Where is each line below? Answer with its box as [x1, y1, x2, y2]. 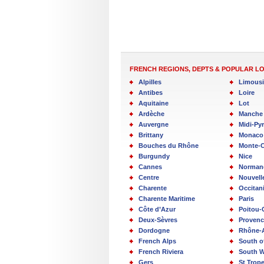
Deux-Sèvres [138, 216, 177, 224]
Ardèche [138, 110, 164, 118]
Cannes [138, 163, 162, 171]
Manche [239, 110, 263, 118]
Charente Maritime [138, 195, 195, 203]
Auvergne [138, 121, 169, 128]
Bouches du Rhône [138, 142, 199, 150]
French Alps [138, 237, 176, 245]
